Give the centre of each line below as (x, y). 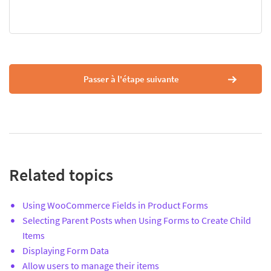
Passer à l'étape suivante (131, 79)
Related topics (61, 175)
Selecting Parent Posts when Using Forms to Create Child (137, 220)
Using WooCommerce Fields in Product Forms (115, 205)
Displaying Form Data (66, 250)
